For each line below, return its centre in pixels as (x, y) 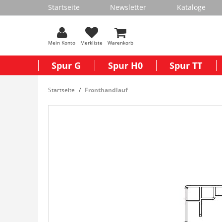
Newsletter (128, 7)
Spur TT (186, 65)
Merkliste (91, 43)
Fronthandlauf (106, 90)
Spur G (66, 65)
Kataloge (191, 7)
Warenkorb (120, 43)
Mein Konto (62, 43)
